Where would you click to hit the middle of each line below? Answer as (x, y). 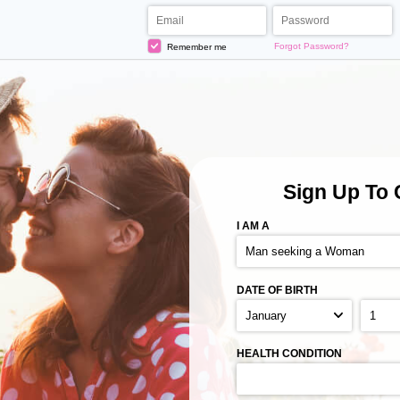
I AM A (254, 226)
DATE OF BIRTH (278, 289)
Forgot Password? (312, 46)
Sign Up (321, 192)
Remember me (196, 46)
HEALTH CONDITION (290, 354)
